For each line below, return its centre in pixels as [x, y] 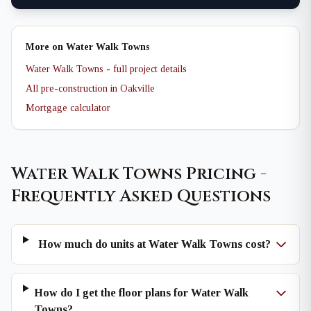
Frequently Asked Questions [141, 196]
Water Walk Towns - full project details [106, 69]
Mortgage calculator [68, 108]
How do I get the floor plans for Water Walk [142, 293]
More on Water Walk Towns [87, 47]
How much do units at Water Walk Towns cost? [154, 244]
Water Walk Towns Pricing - [139, 174]
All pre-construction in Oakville [90, 89]
